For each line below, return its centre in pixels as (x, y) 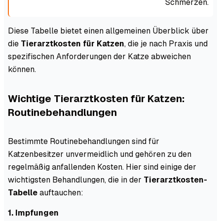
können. (22, 69)
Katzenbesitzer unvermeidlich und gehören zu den (100, 154)
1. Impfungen (33, 213)
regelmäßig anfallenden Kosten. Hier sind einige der (102, 167)
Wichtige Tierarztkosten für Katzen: (96, 98)
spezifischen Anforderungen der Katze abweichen (99, 56)
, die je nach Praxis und (166, 43)
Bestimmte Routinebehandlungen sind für (84, 141)
